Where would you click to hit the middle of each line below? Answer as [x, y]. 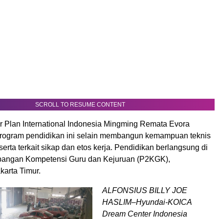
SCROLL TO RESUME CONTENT [80, 105]
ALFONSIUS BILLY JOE [145, 190]
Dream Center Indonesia [145, 214]
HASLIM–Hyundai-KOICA [147, 202]
